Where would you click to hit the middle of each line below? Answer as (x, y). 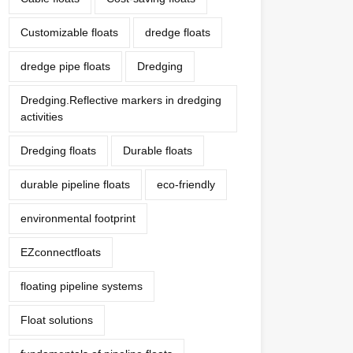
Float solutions (57, 320)
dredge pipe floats (65, 66)
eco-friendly (186, 184)
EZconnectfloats (61, 252)
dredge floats (178, 32)
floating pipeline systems (82, 286)
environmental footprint (78, 218)
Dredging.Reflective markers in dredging (121, 100)
